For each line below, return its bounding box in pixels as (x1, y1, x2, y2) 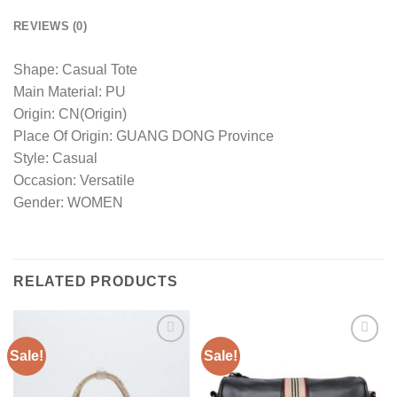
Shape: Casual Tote (13, 62, 137, 78)
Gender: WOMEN (13, 195, 123, 211)
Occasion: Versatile (13, 173, 135, 189)
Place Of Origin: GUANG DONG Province (13, 128, 274, 144)
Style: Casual (13, 151, 97, 167)
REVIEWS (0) (13, 19, 87, 34)
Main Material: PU (13, 84, 126, 100)
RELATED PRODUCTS (13, 274, 178, 290)
